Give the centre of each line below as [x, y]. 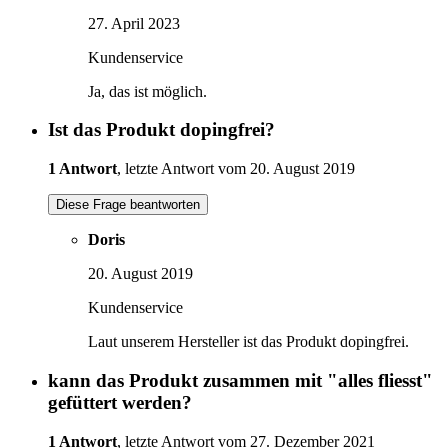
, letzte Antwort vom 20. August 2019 [236, 169]
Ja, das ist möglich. [147, 91]
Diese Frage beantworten [128, 205]
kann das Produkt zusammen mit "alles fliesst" [240, 380]
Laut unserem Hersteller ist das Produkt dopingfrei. [248, 342]
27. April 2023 [134, 23]
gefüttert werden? [120, 402]
